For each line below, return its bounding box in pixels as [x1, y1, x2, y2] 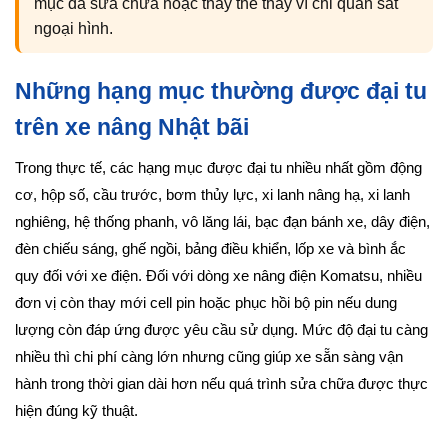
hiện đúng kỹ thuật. [15, 402, 138, 419]
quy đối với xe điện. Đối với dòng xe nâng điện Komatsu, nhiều [15, 267, 422, 284]
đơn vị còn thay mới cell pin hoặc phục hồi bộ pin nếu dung [15, 294, 397, 311]
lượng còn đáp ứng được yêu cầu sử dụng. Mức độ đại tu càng [15, 321, 428, 338]
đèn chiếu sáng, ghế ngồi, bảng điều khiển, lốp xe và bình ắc [15, 240, 406, 257]
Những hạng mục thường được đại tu [15, 77, 427, 104]
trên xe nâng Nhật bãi [15, 113, 249, 140]
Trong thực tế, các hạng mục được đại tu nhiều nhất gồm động [15, 159, 422, 176]
